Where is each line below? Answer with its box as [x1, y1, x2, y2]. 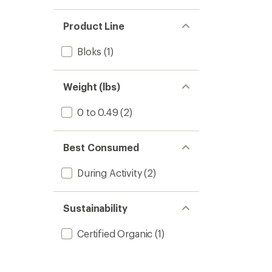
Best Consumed [63, 141, 139, 153]
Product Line [63, 20, 125, 32]
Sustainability [63, 202, 127, 214]
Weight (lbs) [63, 81, 121, 92]
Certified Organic [77, 228, 153, 239]
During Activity [77, 167, 142, 178]
